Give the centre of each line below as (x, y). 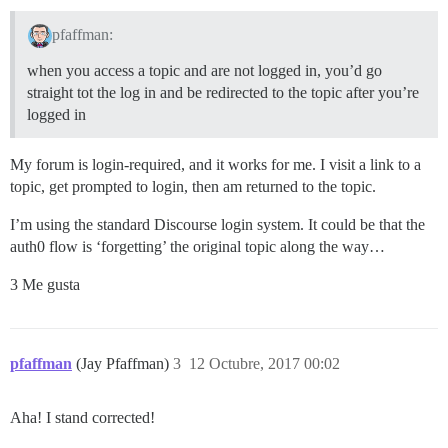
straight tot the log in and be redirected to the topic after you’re (223, 92)
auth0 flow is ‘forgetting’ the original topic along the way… (197, 246)
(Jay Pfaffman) (124, 363)
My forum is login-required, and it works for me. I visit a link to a (215, 164)
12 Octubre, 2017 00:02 (264, 363)
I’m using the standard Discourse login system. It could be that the (217, 224)
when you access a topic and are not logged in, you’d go (204, 70)
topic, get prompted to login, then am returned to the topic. (193, 186)
